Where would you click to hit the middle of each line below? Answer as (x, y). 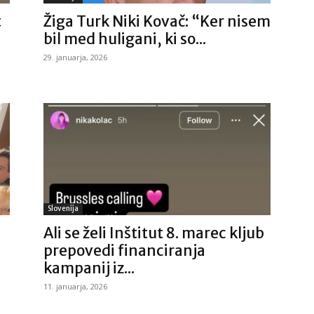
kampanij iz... (89, 268)
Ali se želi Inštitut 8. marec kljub (154, 233)
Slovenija (63, 209)
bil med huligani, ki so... (125, 39)
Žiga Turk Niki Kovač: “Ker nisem (157, 21)
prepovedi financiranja (124, 251)
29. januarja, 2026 (75, 57)
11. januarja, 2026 (75, 286)
